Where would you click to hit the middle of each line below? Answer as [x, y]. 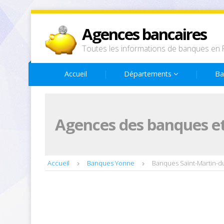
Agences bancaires [144, 34]
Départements [149, 74]
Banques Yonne [111, 163]
